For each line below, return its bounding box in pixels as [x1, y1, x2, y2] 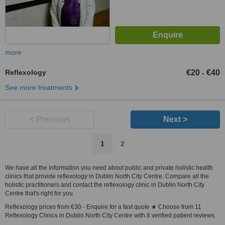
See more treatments [5, 83, 72, 91]
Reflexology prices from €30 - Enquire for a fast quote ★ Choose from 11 [5, 203, 201, 210]
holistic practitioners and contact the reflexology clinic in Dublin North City [5, 181, 204, 188]
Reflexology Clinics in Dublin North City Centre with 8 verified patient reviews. [5, 212, 216, 219]
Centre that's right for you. [5, 190, 74, 197]
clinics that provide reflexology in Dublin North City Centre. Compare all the [5, 173, 209, 180]
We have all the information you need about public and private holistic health [5, 164, 213, 171]
